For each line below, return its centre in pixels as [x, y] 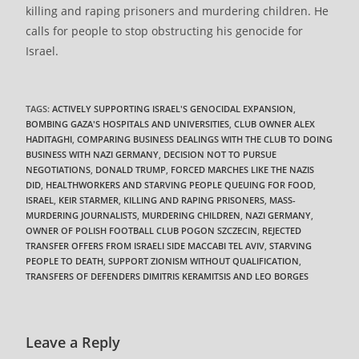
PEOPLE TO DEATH [65, 261]
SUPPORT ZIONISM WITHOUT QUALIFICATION [204, 261]
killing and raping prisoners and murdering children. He [177, 11]
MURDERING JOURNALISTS [82, 216]
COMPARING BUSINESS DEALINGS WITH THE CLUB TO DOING [205, 139]
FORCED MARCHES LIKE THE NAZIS [243, 170]
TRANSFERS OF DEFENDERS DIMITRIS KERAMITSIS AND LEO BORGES [167, 276]
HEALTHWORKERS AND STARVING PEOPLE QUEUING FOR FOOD [180, 185]
